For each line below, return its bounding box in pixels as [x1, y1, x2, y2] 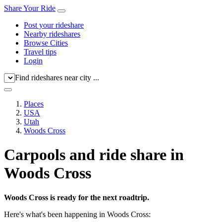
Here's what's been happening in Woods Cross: [4, 210, 151, 219]
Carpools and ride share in [4, 146, 184, 164]
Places [24, 100, 44, 108]
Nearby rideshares [24, 30, 80, 38]
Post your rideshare [24, 21, 84, 29]
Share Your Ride [4, 4, 55, 12]
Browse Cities [24, 39, 68, 47]
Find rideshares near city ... [15, 73, 99, 82]
